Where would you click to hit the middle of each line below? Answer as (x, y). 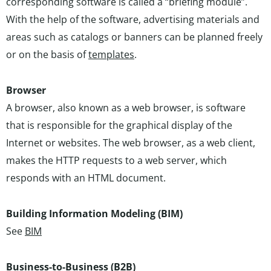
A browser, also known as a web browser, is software (126, 108)
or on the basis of (47, 54)
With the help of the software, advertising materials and (133, 19)
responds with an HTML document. (86, 178)
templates (111, 54)
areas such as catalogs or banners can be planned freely (134, 37)
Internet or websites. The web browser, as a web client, (131, 143)
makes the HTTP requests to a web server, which (116, 160)
